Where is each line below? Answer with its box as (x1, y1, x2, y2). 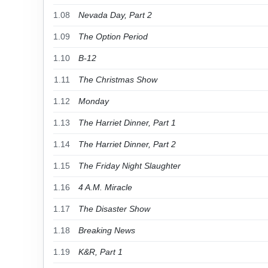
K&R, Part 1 (78, 247, 123, 257)
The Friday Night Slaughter (78, 161, 181, 170)
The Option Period (78, 32, 148, 41)
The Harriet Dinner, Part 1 (78, 118, 176, 127)
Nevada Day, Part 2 (78, 10, 152, 20)
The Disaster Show (78, 204, 150, 214)
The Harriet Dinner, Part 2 (78, 139, 176, 149)
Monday (78, 96, 109, 106)
